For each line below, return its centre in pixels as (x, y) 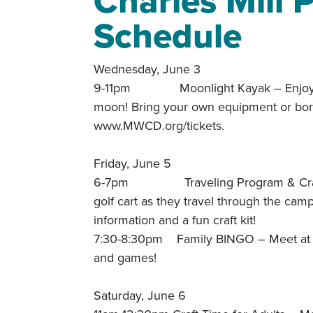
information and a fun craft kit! (175, 219)
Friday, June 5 (185, 163)
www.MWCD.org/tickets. (159, 125)
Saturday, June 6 (140, 295)
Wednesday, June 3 (198, 68)
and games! (125, 257)
